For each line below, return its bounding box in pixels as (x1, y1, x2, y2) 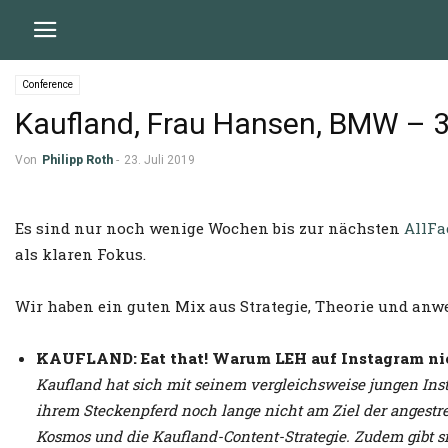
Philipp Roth (42, 153, 113, 167)
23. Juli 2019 (124, 153, 195, 167)
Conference (22, 79, 73, 90)
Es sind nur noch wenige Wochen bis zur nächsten (15, 218, 404, 238)
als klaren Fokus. (15, 244, 146, 264)
